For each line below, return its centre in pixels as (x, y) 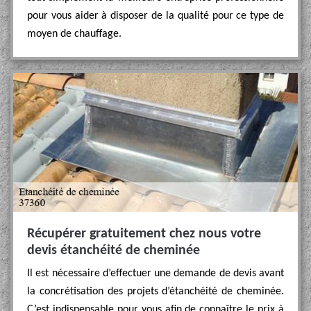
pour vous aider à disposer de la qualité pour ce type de (155, 16)
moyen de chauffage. (74, 34)
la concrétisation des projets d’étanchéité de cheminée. (155, 292)
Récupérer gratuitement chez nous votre (144, 234)
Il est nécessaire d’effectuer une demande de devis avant (155, 274)
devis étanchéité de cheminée (114, 251)
